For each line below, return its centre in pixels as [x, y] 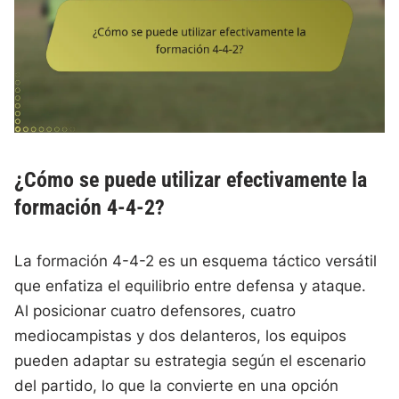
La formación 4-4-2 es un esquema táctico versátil [196, 261]
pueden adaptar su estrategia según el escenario [191, 361]
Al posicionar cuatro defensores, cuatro [155, 311]
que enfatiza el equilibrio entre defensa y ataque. [191, 286]
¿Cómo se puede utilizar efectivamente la [191, 180]
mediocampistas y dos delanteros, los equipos [181, 336]
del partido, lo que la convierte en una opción [177, 386]
